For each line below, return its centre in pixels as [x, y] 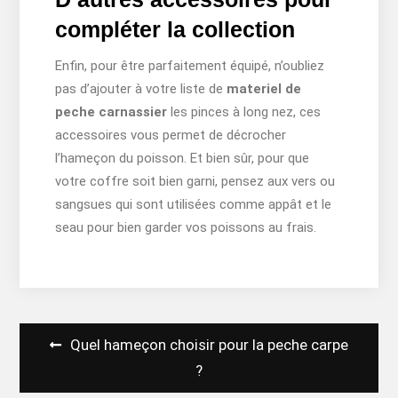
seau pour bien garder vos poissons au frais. [185, 227]
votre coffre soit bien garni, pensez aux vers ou [195, 181]
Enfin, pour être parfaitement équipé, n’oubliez [189, 65]
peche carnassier [112, 111]
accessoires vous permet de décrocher [170, 135]
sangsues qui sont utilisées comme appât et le [193, 204]
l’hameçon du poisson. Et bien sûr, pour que [182, 158]
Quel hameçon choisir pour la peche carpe [209, 344]
